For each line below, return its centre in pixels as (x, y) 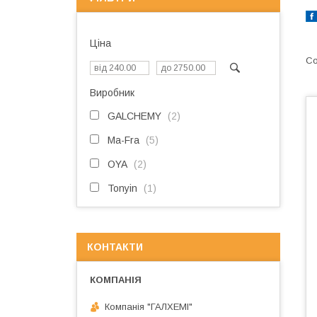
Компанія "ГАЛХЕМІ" (149, 306)
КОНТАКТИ (115, 247)
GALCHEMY (134, 116)
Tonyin (122, 188)
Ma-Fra (123, 140)
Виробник (112, 93)
